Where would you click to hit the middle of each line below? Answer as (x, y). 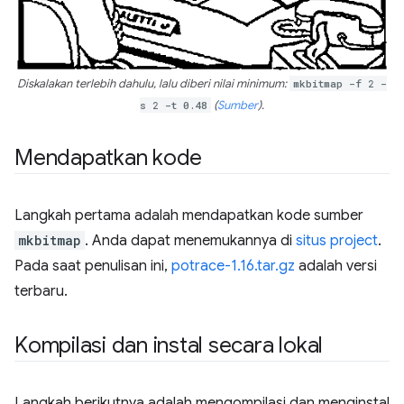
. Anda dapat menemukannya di (190, 241)
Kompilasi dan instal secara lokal (169, 346)
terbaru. (41, 292)
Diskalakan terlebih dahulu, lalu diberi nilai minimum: (153, 84)
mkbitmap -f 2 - (340, 84)
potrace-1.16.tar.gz (233, 266)
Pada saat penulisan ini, (93, 266)
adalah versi (336, 266)
